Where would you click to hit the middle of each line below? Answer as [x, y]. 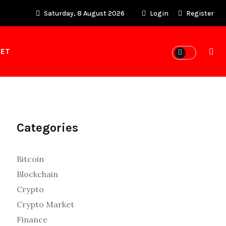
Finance [32, 219]
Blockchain [37, 174]
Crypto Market [45, 204]
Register [199, 13]
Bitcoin [30, 159]
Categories [47, 128]
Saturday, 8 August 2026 [83, 13]
